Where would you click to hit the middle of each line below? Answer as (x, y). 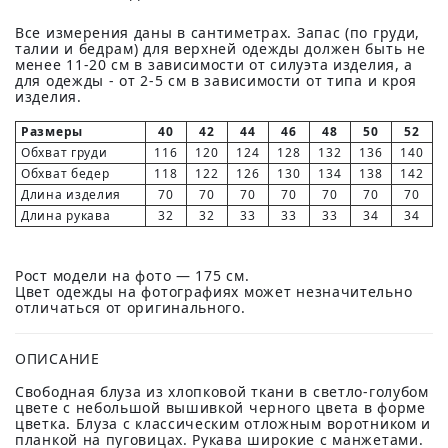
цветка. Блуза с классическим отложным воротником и (223, 423)
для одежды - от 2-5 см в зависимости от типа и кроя (216, 80)
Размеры (52, 131)
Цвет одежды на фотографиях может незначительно (214, 291)
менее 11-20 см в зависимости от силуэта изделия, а (214, 64)
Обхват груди (64, 152)
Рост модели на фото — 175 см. (132, 275)
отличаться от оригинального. (130, 307)
